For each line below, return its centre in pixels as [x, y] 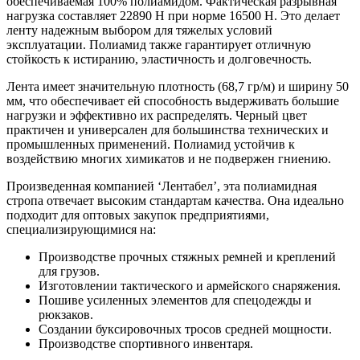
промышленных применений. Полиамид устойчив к [151, 145]
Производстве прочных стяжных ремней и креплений [187, 257]
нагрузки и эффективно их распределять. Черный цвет [157, 116]
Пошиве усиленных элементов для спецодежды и [175, 301]
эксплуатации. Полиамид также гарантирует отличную [159, 45]
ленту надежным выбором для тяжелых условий [139, 31]
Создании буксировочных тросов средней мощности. [185, 329]
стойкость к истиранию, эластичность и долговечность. [159, 59]
